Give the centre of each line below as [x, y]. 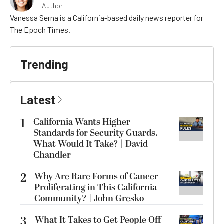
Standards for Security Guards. [96, 133]
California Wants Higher [82, 122]
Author [52, 6]
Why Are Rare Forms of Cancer [96, 177]
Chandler [52, 155]
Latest [38, 100]
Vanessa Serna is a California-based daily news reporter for [107, 18]
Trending [44, 64]
